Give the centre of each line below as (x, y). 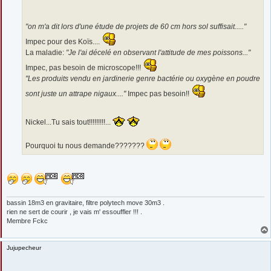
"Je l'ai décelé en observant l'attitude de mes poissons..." (158, 52)
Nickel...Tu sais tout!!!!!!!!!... (69, 122)
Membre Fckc (27, 220)
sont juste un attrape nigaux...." (76, 93)
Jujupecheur (24, 247)
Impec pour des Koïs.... (64, 41)
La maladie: (46, 52)
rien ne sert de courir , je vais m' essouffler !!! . (74, 211)
